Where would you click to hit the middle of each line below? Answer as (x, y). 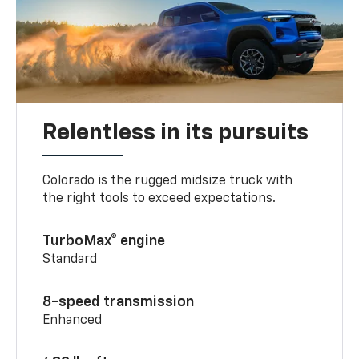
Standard (70, 259)
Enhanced (73, 320)
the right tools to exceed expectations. (159, 198)
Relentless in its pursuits (176, 133)
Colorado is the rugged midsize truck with (168, 181)
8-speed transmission (119, 302)
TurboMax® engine (104, 241)
